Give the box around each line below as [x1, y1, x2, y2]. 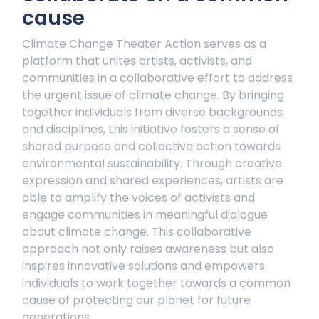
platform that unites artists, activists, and [22, 53, 252, 69]
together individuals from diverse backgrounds [22, 104, 283, 120]
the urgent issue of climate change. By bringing [22, 87, 284, 103]
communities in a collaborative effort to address [22, 70, 293, 86]
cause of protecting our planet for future [22, 292, 251, 308]
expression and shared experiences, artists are [22, 172, 283, 189]
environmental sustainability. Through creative [22, 155, 282, 172]
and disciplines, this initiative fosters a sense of [22, 121, 280, 137]
